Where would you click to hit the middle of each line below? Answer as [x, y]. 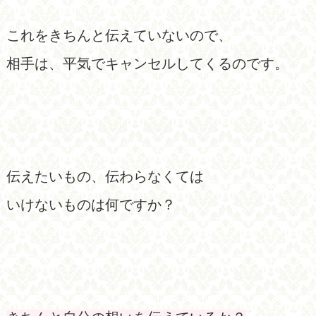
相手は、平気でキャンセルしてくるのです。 [147, 63]
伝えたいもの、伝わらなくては [105, 176]
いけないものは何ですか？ [91, 204]
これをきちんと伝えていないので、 [119, 35]
